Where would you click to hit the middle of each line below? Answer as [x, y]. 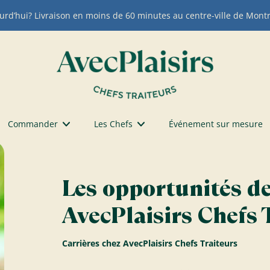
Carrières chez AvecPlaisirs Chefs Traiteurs [149, 243]
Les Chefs [113, 124]
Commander [33, 124]
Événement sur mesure [215, 124]
